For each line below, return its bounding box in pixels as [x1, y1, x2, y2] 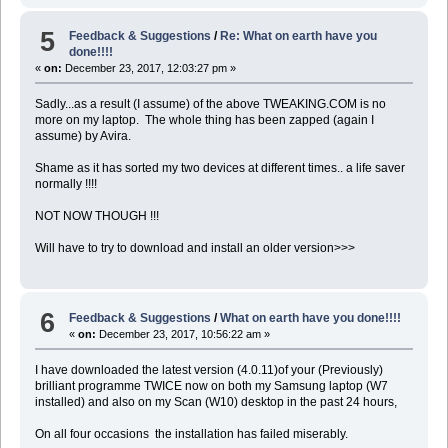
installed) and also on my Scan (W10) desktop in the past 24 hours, [34, 394, 397, 409]
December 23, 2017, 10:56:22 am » [96, 327, 271, 340]
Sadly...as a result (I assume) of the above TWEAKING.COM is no [34, 97, 386, 112]
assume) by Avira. [34, 129, 131, 144]
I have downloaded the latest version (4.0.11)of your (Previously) [34, 362, 383, 377]
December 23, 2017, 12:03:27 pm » [61, 62, 236, 75]
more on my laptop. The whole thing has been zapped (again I [34, 113, 374, 128]
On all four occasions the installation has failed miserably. [34, 426, 351, 441]
